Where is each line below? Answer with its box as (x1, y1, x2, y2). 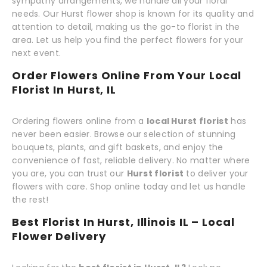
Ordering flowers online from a (12, 114, 147, 127)
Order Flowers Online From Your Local (12, 67, 242, 83)
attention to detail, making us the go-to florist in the (12, 20, 240, 33)
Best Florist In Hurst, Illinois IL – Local (12, 214, 235, 229)
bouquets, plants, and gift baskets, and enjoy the (12, 141, 223, 153)
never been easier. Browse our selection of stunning (12, 128, 236, 140)
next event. (12, 46, 61, 59)
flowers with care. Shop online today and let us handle (12, 180, 246, 193)
